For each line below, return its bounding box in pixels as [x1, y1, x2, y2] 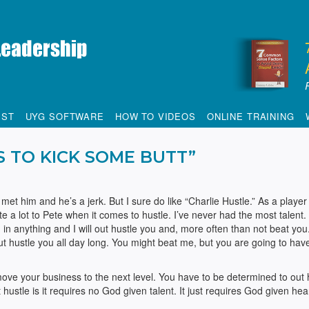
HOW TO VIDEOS [114, 110, 196, 123]
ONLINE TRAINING [206, 110, 295, 123]
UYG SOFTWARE [25, 110, 104, 123]
